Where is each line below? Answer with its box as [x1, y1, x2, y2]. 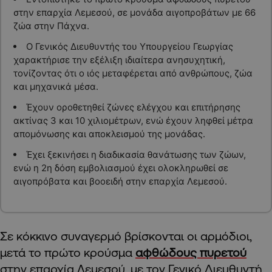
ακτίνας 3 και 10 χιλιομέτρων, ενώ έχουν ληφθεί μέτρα [13, 114, 253, 126]
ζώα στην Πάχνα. [13, 19, 89, 32]
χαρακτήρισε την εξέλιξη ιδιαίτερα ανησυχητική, [13, 53, 225, 66]
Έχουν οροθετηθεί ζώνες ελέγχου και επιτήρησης [25, 101, 240, 113]
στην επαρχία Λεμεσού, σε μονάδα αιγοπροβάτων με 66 [13, 6, 256, 18]
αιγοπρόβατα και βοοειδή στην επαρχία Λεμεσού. [13, 175, 227, 187]
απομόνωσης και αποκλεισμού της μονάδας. [13, 127, 205, 140]
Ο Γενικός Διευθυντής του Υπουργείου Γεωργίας [25, 40, 233, 52]
